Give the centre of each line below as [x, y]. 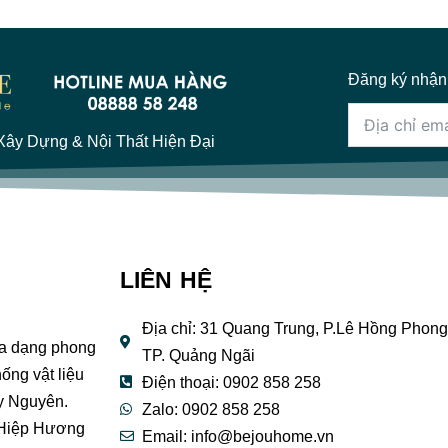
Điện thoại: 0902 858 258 [231, 382]
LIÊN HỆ [165, 279]
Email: [166, 436]
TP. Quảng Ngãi [198, 355]
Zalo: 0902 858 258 [211, 409]
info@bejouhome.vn [262, 436]
